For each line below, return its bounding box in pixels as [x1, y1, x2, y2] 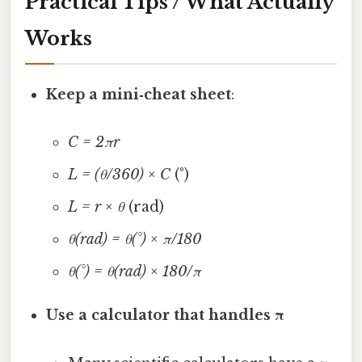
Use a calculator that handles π [46, 306, 285, 325]
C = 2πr [67, 133, 120, 152]
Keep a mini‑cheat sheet [46, 86, 232, 104]
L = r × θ [67, 198, 124, 217]
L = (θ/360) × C [67, 166, 170, 184]
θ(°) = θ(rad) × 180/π [67, 263, 201, 281]
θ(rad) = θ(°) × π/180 [67, 230, 201, 249]
